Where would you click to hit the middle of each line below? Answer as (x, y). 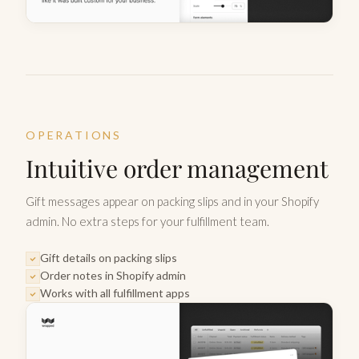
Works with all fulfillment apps (115, 292)
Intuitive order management (177, 168)
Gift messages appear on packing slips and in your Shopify (172, 201)
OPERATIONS (74, 135)
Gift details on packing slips (109, 257)
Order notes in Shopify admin (113, 275)
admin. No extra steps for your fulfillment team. (147, 221)
